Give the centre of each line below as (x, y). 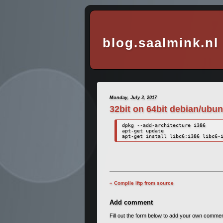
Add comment (131, 203)
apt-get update (143, 130)
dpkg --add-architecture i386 (164, 125)
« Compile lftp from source (142, 183)
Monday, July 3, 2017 (133, 98)
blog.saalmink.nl (161, 43)
